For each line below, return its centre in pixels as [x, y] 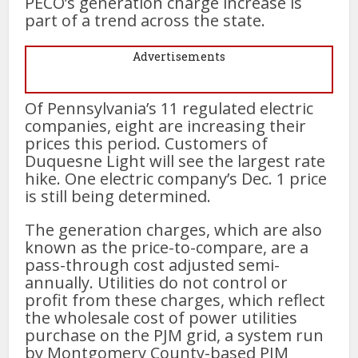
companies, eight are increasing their [166, 125]
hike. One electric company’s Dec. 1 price [176, 178]
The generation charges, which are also [174, 229]
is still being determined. [118, 196]
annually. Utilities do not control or [157, 282]
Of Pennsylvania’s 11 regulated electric [169, 108]
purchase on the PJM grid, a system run [175, 335]
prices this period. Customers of [147, 143]
